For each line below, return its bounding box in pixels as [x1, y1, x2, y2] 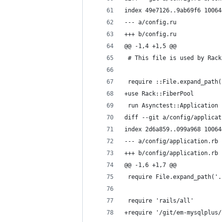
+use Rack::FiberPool [124, 90, 194, 97]
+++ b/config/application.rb [124, 150, 218, 157]
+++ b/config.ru [124, 31, 176, 38]
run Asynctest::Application [124, 102, 218, 109]
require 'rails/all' [124, 197, 194, 204]
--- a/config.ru [124, 19, 176, 26]
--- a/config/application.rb [124, 138, 218, 145]
